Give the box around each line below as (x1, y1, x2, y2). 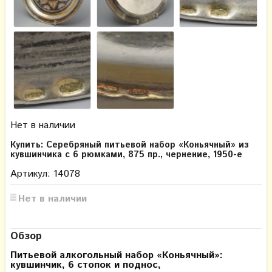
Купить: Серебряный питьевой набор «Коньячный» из (10, 139, 249, 152)
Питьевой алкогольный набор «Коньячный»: (10, 248, 223, 263)
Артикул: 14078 (10, 167, 80, 182)
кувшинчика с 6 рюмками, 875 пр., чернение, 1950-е (10, 149, 242, 161)
